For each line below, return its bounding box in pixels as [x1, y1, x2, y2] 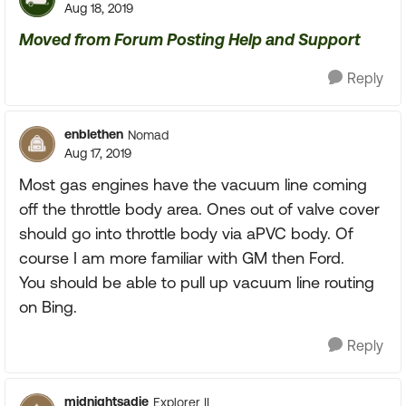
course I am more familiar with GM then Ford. [19, 248, 344, 267]
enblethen [64, 127, 123, 141]
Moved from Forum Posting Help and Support [19, 30, 361, 49]
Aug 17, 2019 [64, 146, 131, 160]
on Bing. [19, 297, 77, 316]
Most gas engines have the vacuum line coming [19, 175, 367, 194]
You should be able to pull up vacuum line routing [19, 273, 374, 292]
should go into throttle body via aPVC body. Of [19, 224, 353, 243]
